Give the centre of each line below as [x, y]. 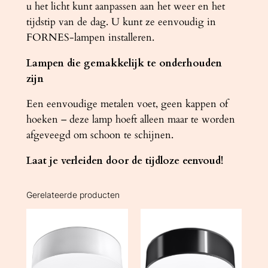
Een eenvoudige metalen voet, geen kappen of [127, 104]
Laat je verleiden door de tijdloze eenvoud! [124, 161]
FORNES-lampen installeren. [90, 37]
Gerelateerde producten [73, 194]
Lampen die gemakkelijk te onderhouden [124, 63]
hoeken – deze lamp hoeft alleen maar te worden [130, 120]
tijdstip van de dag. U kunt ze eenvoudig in [121, 22]
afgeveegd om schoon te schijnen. [100, 135]
